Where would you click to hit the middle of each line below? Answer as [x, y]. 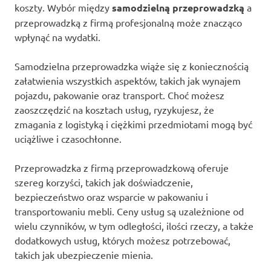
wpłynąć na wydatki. [57, 37]
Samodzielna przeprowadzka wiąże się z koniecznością [132, 66]
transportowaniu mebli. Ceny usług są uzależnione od [129, 211]
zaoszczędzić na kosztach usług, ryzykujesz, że [114, 109]
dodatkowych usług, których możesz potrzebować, [122, 240]
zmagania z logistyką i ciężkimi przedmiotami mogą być [133, 124]
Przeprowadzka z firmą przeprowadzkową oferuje [122, 167]
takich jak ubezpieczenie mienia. [84, 254]
